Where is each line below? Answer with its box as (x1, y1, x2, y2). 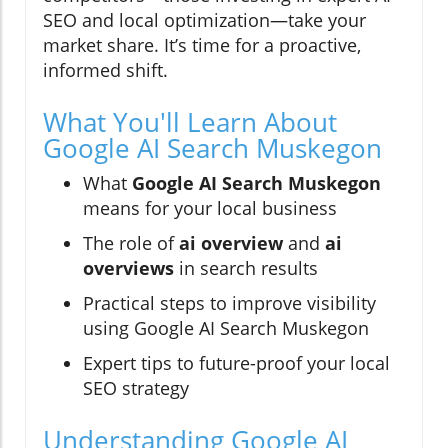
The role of (83, 231, 179, 256)
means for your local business (83, 196, 337, 221)
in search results (174, 256, 318, 281)
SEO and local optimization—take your (43, 8, 366, 33)
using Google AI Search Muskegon (83, 316, 369, 341)
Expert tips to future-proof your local (83, 351, 390, 376)
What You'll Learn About (43, 104, 337, 141)
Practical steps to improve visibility (83, 291, 376, 316)
